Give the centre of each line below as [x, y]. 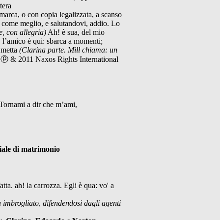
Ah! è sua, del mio [75, 32]
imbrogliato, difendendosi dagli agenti [62, 203]
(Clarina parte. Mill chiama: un [68, 50]
